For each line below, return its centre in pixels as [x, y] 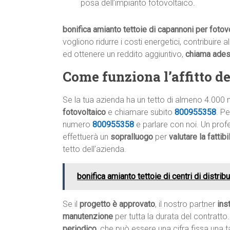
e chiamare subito [140, 112]
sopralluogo [132, 137]
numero [78, 125]
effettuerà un [87, 137]
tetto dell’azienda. [94, 149]
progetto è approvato [117, 204]
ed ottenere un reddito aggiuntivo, [124, 54]
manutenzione [88, 217]
